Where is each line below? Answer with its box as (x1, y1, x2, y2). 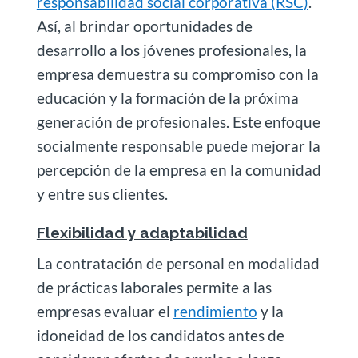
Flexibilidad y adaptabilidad (36, 224, 248, 242)
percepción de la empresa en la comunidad (36, 161, 321, 180)
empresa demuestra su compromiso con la (36, 65, 319, 84)
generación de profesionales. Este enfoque (36, 113, 320, 132)
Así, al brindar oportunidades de (36, 17, 253, 36)
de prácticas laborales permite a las (36, 278, 272, 297)
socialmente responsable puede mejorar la (36, 137, 320, 156)
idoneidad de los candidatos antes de (36, 326, 284, 345)
